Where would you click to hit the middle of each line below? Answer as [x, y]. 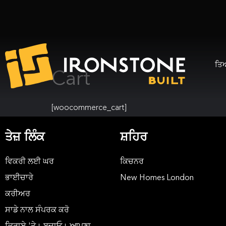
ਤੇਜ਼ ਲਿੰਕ [25, 138]
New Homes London [157, 178]
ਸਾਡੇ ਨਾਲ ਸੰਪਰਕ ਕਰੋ [37, 210]
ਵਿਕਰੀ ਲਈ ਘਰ [30, 162]
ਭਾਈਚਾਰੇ [19, 178]
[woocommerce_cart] [89, 108]
